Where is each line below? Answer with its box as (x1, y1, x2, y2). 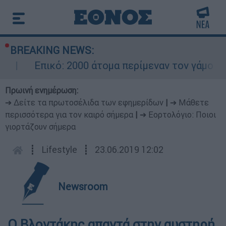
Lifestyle (41, 144, 77, 155)
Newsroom (58, 180, 108, 193)
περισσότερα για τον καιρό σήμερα (5, 109, 133, 120)
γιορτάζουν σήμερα (5, 122, 76, 132)
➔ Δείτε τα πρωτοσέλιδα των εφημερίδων (5, 97, 163, 107)
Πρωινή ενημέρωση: (5, 85, 78, 95)
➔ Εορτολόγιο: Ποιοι (140, 109, 216, 120)
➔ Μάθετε (170, 97, 209, 107)
